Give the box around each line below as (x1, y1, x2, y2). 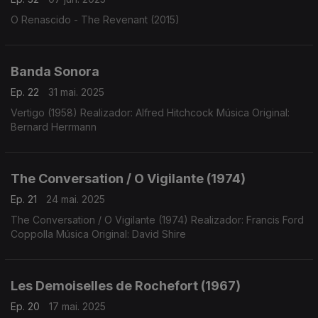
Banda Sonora (11, 64, 99, 79)
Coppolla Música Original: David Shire (11, 228, 186, 240)
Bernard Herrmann (11, 121, 97, 133)
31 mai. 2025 (48, 86, 104, 98)
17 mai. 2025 (49, 300, 106, 312)
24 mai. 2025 (46, 193, 105, 205)
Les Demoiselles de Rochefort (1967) (11, 278, 241, 293)
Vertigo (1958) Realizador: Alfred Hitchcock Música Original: (11, 106, 290, 119)
